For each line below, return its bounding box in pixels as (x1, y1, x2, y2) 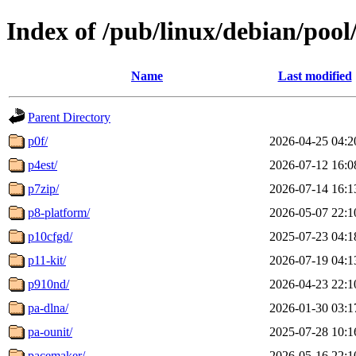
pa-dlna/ (28, 300, 68, 315)
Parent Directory (28, 110, 110, 124)
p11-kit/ (28, 253, 66, 267)
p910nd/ (28, 277, 69, 291)
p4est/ (28, 157, 57, 172)
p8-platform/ (28, 205, 90, 219)
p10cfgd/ (28, 229, 72, 243)
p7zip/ (28, 181, 59, 195)
